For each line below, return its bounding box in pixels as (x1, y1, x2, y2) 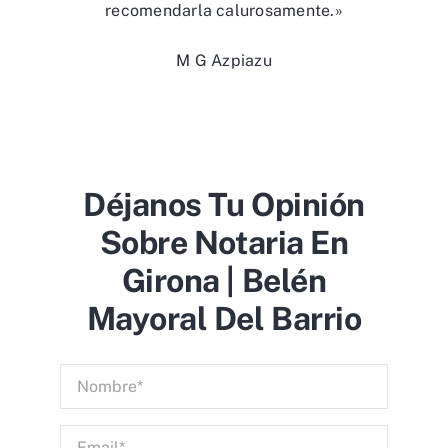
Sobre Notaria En (99, 223, 349, 261)
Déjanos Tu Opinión (83, 185, 365, 223)
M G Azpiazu (176, 50, 272, 70)
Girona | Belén (121, 261, 327, 299)
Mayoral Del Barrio (86, 299, 362, 337)
